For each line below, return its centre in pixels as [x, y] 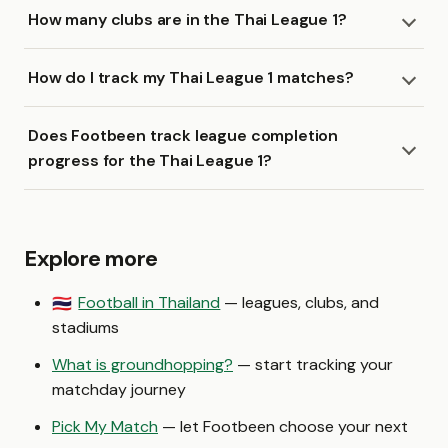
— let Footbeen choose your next [283, 426]
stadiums [85, 327]
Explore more [91, 258]
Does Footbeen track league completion [183, 135]
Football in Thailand [149, 302]
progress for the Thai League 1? [150, 160]
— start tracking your [313, 364]
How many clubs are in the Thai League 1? [187, 19]
